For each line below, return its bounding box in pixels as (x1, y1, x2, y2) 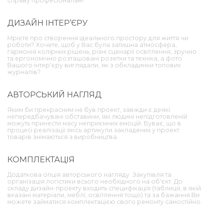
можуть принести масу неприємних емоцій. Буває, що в (7, 119, 181, 127)
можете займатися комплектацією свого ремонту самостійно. (7, 198, 202, 205)
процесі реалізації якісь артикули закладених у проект (7, 126, 179, 134)
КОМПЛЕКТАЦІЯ (7, 154, 75, 164)
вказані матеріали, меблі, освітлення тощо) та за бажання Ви (7, 191, 200, 199)
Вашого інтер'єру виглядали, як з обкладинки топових (7, 61, 181, 69)
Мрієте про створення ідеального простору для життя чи (7, 34, 188, 42)
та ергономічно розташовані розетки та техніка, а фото (7, 54, 182, 62)
